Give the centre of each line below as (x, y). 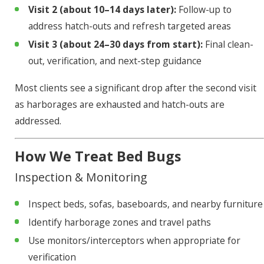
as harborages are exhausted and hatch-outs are (119, 104)
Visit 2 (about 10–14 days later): (102, 10)
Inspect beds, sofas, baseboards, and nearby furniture (145, 204)
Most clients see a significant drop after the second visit (135, 88)
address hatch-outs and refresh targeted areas (129, 26)
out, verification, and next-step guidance (115, 61)
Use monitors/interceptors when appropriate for (134, 241)
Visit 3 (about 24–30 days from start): (115, 44)
